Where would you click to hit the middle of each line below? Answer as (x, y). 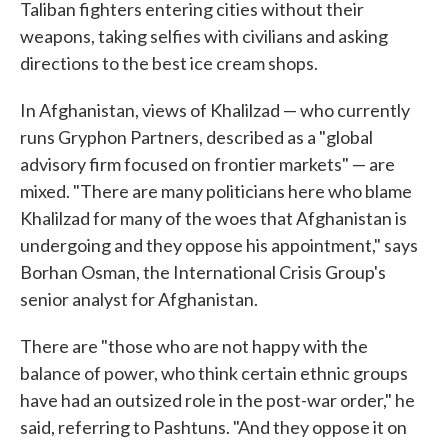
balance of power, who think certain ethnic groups (214, 373)
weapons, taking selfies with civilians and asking (204, 36)
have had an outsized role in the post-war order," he (217, 400)
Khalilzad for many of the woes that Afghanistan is (213, 218)
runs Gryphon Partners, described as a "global (196, 137)
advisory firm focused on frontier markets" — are (207, 164)
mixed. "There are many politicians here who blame (216, 191)
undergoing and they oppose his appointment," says (219, 245)
